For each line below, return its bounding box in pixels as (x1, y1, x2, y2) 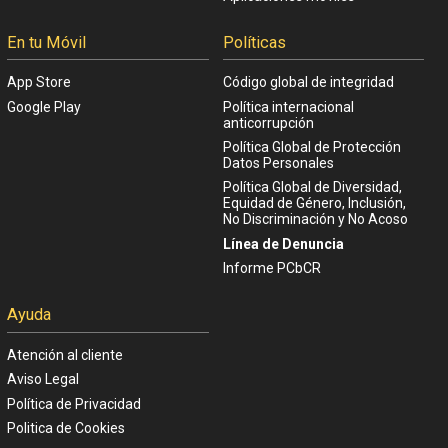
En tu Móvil (7, 32, 86, 52)
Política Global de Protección (222, 139, 401, 156)
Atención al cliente (7, 346, 123, 363)
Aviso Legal (7, 371, 79, 388)
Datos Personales (222, 155, 334, 172)
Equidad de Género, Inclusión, (222, 195, 406, 212)
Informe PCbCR (222, 260, 321, 277)
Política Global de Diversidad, (222, 179, 402, 196)
